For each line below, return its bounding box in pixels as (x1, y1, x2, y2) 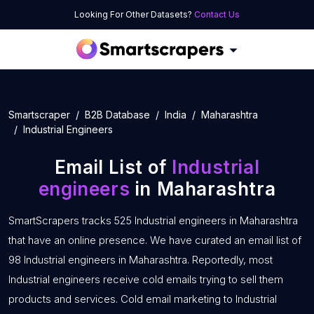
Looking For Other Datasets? (74, 9, 194, 20)
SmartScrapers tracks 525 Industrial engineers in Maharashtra (8, 214, 298, 227)
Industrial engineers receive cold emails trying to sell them (8, 273, 283, 286)
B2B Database (85, 109, 150, 121)
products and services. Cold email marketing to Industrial (8, 292, 277, 306)
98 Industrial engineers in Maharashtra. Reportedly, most (8, 253, 273, 266)
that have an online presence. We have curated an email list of (8, 233, 301, 247)
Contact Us (194, 9, 240, 20)
